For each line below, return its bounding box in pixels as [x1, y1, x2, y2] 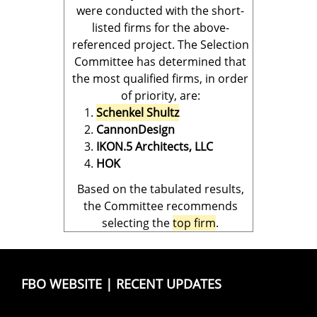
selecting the [102, 215, 173, 231]
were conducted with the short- [76, 3, 244, 18]
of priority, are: [120, 88, 200, 103]
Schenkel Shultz [96, 105, 179, 120]
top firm [173, 215, 216, 231]
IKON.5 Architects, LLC [96, 139, 213, 154]
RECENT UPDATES [116, 275, 221, 292]
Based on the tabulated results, [76, 181, 244, 197]
